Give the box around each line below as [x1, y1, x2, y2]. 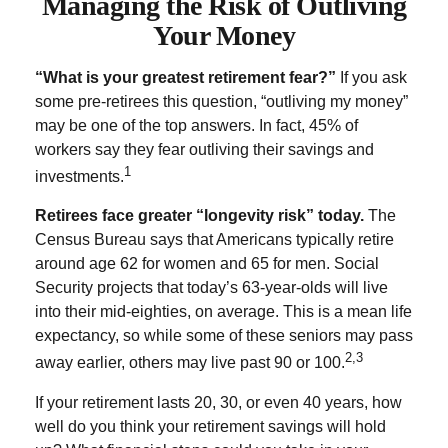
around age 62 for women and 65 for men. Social [35, 255, 379, 273]
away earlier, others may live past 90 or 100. [35, 354, 345, 372]
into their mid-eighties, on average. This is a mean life [35, 303, 412, 321]
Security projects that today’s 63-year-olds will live [35, 279, 388, 297]
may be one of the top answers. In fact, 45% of [35, 117, 358, 134]
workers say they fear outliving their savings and [35, 141, 374, 158]
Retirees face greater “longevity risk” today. [35, 207, 364, 225]
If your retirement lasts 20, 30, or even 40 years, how [35, 393, 402, 411]
